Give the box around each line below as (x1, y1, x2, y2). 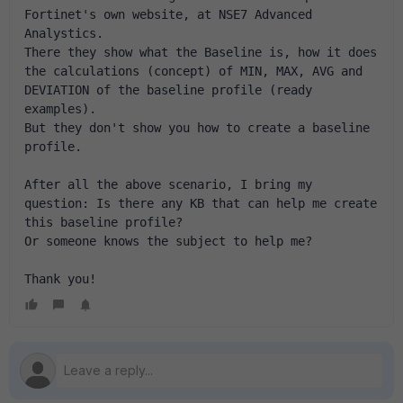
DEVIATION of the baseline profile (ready (24, 83, 312, 97)
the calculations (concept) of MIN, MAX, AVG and (24, 64, 363, 78)
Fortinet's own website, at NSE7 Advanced (24, 7, 312, 22)
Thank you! (24, 272, 96, 286)
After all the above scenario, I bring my (24, 177, 312, 192)
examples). (24, 102, 96, 116)
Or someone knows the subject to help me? (24, 234, 312, 248)
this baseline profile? (24, 215, 183, 229)
